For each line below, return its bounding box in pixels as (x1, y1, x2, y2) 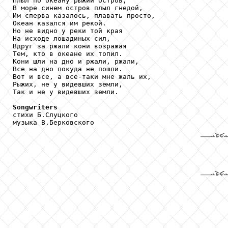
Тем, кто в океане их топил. (13, 49, 123, 58)
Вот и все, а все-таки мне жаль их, (13, 72, 155, 80)
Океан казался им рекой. (13, 19, 106, 27)
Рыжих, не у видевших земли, (13, 80, 127, 88)
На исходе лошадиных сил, (13, 34, 115, 42)
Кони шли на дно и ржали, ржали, (13, 57, 143, 65)
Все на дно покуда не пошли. (13, 65, 127, 73)
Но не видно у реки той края (13, 26, 127, 35)
